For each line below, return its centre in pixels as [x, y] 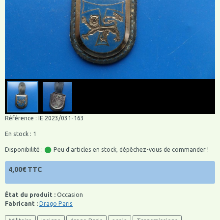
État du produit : [30, 194]
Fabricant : [21, 203]
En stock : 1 [21, 134]
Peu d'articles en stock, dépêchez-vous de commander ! [130, 150]
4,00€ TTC [25, 170]
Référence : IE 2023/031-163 [44, 118]
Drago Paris [56, 203]
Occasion [69, 194]
